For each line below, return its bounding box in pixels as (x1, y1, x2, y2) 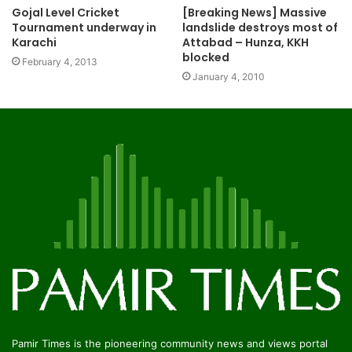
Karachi (12, 34, 57, 50)
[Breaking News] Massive (182, 4, 327, 20)
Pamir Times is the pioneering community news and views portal (12, 337, 328, 350)
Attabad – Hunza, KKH (182, 34, 309, 50)
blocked (182, 49, 229, 65)
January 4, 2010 (192, 70, 265, 82)
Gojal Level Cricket (12, 4, 119, 20)
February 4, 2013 (22, 55, 97, 68)
